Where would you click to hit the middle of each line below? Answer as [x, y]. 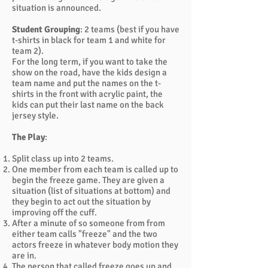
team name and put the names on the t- [86, 83]
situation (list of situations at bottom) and [91, 191]
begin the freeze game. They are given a [88, 180]
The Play [28, 137]
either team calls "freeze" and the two [85, 234]
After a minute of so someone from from [89, 223]
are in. [24, 255]
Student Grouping [46, 29]
